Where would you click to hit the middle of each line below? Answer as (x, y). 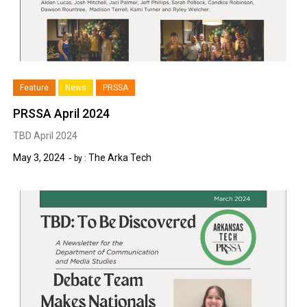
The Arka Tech (120, 157)
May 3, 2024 (39, 157)
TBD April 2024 (46, 135)
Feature (35, 87)
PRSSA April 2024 (62, 113)
